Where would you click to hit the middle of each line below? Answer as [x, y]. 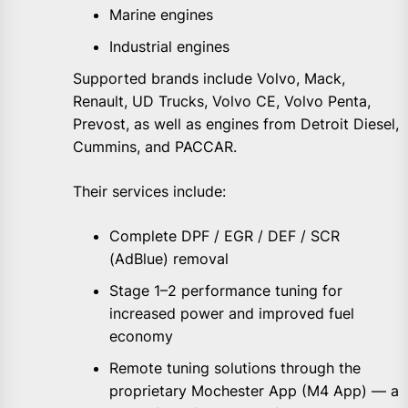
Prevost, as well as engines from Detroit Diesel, [236, 123]
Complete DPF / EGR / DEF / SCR [224, 235]
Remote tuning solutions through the [235, 367]
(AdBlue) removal [169, 258]
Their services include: [149, 191]
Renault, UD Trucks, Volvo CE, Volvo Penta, [222, 101]
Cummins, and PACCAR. [155, 146]
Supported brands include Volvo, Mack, [209, 78]
